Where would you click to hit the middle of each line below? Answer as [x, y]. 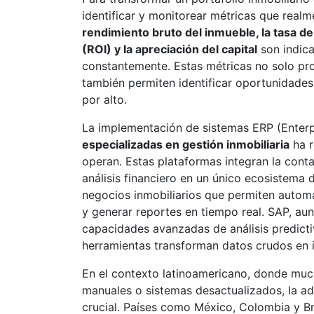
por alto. [104, 100]
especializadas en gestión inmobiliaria [186, 144]
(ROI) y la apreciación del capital [170, 49]
